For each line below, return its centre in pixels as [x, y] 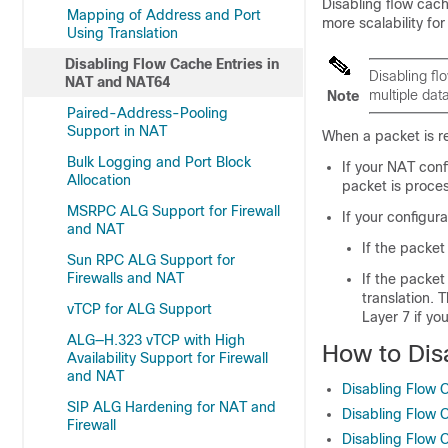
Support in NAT [117, 131]
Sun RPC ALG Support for [151, 260]
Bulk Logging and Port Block [159, 162]
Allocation [99, 180]
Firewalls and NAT [125, 278]
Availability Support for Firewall [167, 358]
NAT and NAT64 [117, 82]
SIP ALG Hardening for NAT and [171, 407]
